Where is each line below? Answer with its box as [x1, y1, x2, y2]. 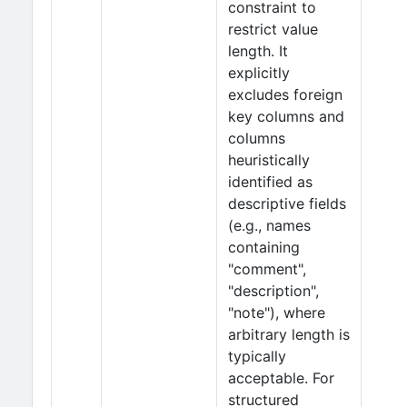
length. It [228, 42, 288, 60]
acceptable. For [228, 369, 334, 387]
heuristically [228, 151, 310, 169]
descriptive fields [228, 194, 346, 213]
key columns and [228, 107, 344, 125]
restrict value [228, 20, 318, 38]
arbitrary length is [228, 325, 350, 343]
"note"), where [228, 303, 325, 322]
